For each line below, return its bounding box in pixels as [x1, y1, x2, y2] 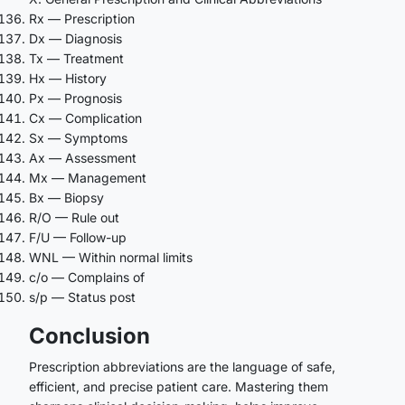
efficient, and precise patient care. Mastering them [29, 378, 328, 394]
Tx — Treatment [29, 50, 124, 66]
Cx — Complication [29, 109, 142, 126]
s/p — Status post [29, 288, 136, 305]
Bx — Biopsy [29, 189, 104, 205]
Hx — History [29, 70, 107, 86]
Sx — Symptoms [29, 129, 127, 146]
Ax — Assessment [29, 149, 137, 165]
